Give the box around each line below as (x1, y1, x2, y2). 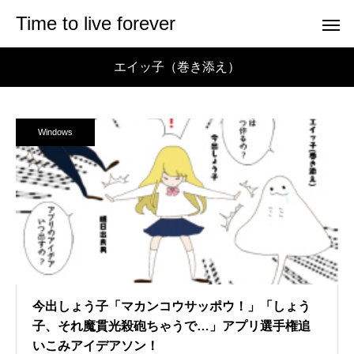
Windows (38, 127, 73, 137)
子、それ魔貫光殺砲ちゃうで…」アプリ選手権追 (32, 319, 311, 333)
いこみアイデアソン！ (32, 339, 159, 352)
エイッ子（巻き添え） (114, 60, 240, 73)
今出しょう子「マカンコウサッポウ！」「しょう (32, 299, 311, 313)
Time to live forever (16, 13, 175, 34)
